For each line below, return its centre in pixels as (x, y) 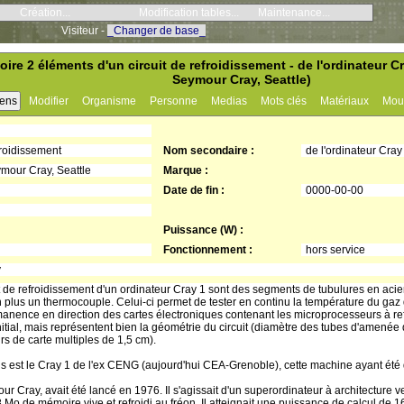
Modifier (49, 101)
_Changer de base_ (156, 31)
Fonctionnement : (208, 250)
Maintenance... (294, 13)
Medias (229, 101)
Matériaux (344, 101)
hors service (335, 250)
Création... (45, 13)
